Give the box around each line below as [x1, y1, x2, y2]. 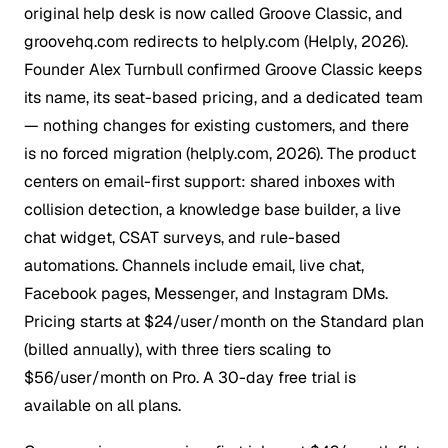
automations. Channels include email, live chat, [24, 254, 364, 276]
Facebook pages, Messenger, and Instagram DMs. [24, 282, 388, 304]
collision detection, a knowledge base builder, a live [24, 198, 401, 220]
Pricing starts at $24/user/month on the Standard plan [24, 310, 424, 332]
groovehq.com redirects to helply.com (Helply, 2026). [24, 30, 408, 52]
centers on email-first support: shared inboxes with [24, 170, 395, 192]
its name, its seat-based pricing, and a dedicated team [24, 86, 423, 108]
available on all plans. [24, 394, 181, 416]
